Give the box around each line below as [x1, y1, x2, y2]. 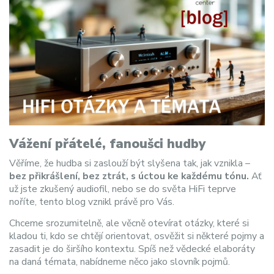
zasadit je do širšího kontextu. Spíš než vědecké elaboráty [9, 242, 255, 256]
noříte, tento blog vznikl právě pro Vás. [9, 194, 174, 209]
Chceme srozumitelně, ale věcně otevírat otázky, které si [9, 216, 249, 230]
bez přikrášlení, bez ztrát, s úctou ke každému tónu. [9, 169, 249, 183]
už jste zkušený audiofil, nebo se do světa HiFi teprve [9, 182, 236, 196]
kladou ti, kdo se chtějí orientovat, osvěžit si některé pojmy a [9, 229, 264, 243]
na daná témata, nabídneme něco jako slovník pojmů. [9, 254, 230, 268]
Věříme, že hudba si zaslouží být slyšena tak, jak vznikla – [9, 156, 250, 170]
